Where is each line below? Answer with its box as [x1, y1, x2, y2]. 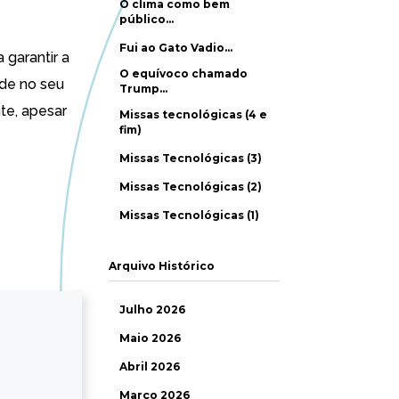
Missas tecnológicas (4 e [119, 108, 267, 121]
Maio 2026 [119, 331, 181, 345]
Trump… [119, 82, 167, 95]
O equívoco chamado [119, 67, 248, 80]
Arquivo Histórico [108, 259, 215, 273]
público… [119, 12, 174, 26]
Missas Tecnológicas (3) [119, 151, 262, 165]
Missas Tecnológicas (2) [119, 180, 262, 193]
